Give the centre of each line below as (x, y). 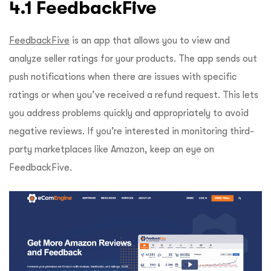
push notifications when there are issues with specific (123, 77)
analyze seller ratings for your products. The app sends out (133, 58)
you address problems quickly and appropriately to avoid (129, 113)
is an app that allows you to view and (150, 40)
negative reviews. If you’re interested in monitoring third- (132, 131)
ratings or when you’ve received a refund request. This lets (134, 95)
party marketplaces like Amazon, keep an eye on (112, 149)
